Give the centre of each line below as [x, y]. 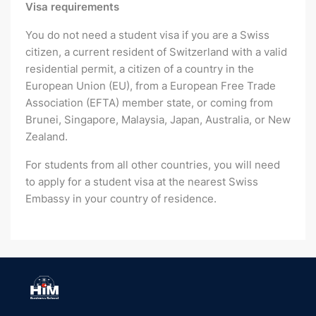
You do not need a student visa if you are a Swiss [147, 35]
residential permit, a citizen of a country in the [140, 69]
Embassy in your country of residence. [121, 199]
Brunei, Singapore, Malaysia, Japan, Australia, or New [158, 120]
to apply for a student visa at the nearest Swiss [142, 182]
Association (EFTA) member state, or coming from [149, 103]
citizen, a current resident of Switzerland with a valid [156, 52]
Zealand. [47, 137]
